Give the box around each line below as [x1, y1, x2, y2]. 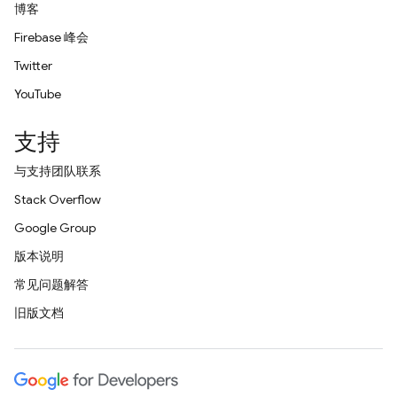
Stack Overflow [14, 191, 101, 207]
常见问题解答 [14, 276, 89, 292]
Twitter [14, 58, 52, 74]
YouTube [14, 86, 61, 102]
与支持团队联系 [14, 163, 101, 179]
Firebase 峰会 [14, 29, 89, 45]
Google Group [14, 220, 96, 236]
